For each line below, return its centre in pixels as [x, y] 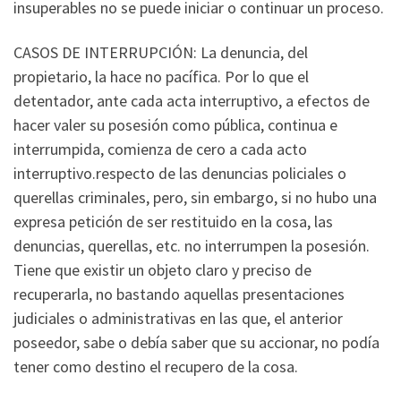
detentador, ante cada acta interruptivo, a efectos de [192, 100]
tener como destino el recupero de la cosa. [156, 366]
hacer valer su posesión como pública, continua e [175, 124]
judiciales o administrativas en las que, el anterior [178, 318]
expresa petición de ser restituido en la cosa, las [173, 221]
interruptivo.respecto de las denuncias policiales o [180, 173]
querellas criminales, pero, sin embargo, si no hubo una [195, 197]
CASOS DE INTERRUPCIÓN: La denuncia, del [161, 52]
